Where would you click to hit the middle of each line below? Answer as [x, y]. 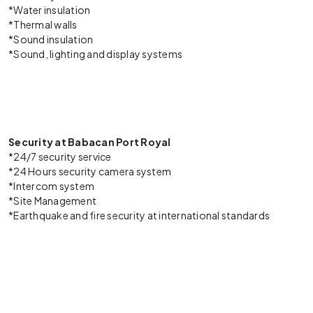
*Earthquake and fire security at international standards [139, 215]
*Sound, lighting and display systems [95, 54]
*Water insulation [50, 10]
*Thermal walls [43, 24]
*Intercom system [51, 186]
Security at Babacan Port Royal [90, 142]
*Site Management [52, 201]
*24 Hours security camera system [90, 171]
